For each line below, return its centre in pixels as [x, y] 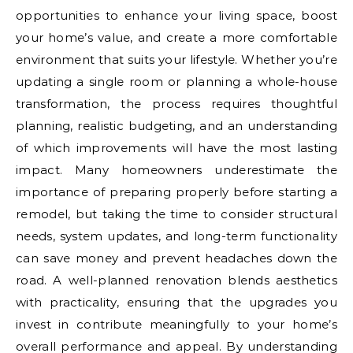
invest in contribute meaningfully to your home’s [176, 324]
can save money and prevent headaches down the [176, 258]
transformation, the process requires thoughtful [176, 104]
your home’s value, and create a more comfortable [176, 37]
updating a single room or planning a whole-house [176, 82]
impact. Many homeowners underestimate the [176, 170]
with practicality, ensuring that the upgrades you [176, 302]
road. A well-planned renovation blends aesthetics [176, 280]
